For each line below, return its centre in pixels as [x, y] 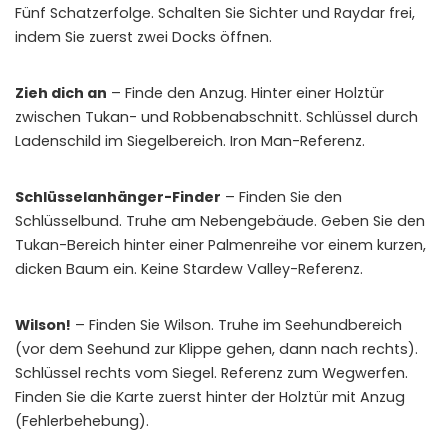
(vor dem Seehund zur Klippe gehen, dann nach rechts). [216, 348]
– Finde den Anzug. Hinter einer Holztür [245, 92]
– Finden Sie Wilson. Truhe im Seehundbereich [236, 324]
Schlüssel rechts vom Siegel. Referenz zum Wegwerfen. [211, 372]
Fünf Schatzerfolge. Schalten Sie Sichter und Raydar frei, [215, 12]
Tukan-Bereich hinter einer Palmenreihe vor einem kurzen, [220, 244]
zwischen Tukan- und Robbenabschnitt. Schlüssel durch [216, 116]
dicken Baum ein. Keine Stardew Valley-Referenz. [189, 268]
